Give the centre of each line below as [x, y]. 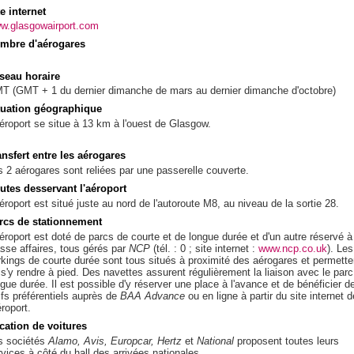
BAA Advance [153, 296]
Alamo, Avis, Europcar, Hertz [115, 341]
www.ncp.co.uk [293, 249]
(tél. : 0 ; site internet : [204, 249]
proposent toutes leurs [286, 341]
